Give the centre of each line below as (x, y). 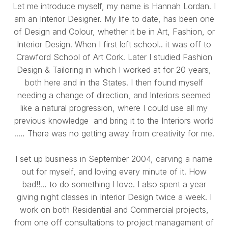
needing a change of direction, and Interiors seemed (114, 95)
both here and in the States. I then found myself (114, 83)
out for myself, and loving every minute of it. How (114, 172)
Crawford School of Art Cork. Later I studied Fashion (114, 57)
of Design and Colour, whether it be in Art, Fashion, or (114, 32)
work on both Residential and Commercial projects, (114, 210)
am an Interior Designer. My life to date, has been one (114, 19)
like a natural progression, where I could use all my (114, 108)
